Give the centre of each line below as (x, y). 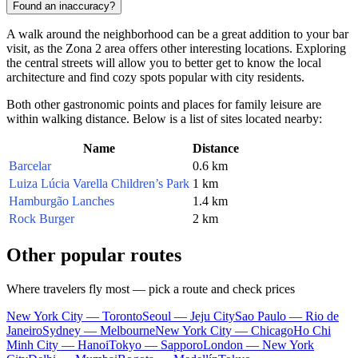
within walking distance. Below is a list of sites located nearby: (164, 118)
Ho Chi (312, 330)
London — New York (259, 344)
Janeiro (24, 330)
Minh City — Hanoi (58, 344)
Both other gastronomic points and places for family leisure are (164, 104)
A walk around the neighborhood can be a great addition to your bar (177, 34)
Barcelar (30, 165)
